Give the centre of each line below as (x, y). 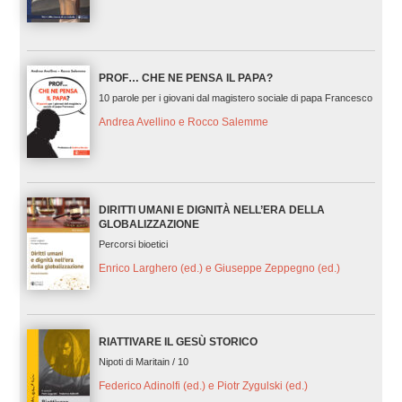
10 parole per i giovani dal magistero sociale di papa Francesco (235, 98)
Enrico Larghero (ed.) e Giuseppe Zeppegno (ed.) (219, 269)
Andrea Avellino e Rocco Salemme (183, 122)
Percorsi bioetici (133, 245)
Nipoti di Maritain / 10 (143, 362)
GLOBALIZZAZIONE (149, 225)
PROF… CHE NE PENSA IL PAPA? (185, 79)
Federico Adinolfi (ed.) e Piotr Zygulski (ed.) (203, 386)
